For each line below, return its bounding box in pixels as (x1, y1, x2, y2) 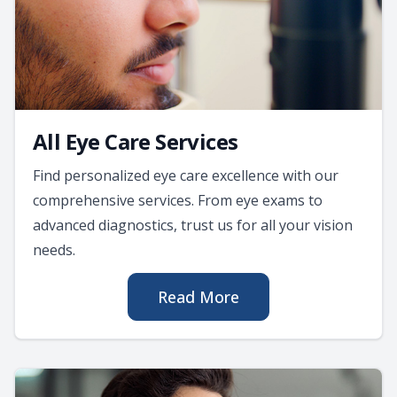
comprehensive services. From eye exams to (33, 190, 323, 210)
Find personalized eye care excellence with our (33, 165, 339, 185)
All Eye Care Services (33, 126, 238, 156)
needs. (33, 239, 75, 260)
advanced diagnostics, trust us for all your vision (33, 214, 353, 235)
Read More (158, 285, 239, 307)
